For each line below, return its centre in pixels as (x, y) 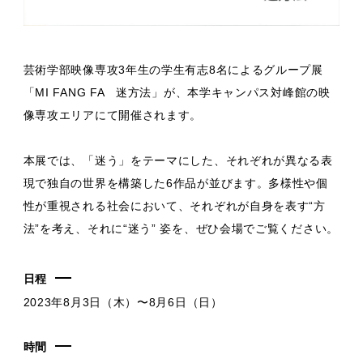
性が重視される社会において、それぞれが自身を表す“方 (174, 205)
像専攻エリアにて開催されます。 (113, 115)
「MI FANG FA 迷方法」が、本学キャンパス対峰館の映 (177, 92)
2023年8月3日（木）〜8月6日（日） (123, 302)
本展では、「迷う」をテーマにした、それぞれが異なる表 (178, 160)
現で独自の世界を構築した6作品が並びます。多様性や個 (175, 183)
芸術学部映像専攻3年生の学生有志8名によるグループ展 (173, 69)
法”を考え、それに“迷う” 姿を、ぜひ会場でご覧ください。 (181, 228)
